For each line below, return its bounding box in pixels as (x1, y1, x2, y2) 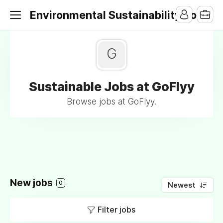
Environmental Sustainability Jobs (30, 8, 209, 21)
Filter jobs (98, 205, 135, 215)
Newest (168, 181, 196, 190)
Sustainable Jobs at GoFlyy (28, 79, 195, 94)
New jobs (10, 177, 55, 189)
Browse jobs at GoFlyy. (67, 97, 156, 107)
